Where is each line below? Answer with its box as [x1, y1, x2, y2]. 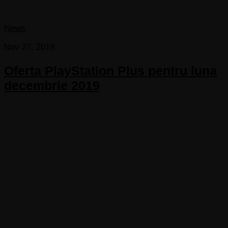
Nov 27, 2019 [4, 42, 54, 52]
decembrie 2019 [4, 78, 100, 93]
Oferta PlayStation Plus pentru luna [4, 63, 217, 78]
